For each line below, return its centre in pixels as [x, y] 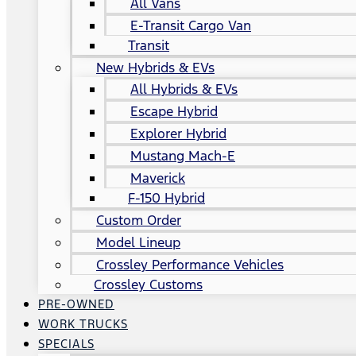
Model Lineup [138, 242]
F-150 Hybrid [166, 198]
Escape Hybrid [174, 111]
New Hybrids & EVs [155, 68]
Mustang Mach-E [183, 156]
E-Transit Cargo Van [191, 25]
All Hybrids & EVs [184, 89]
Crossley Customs [148, 284]
